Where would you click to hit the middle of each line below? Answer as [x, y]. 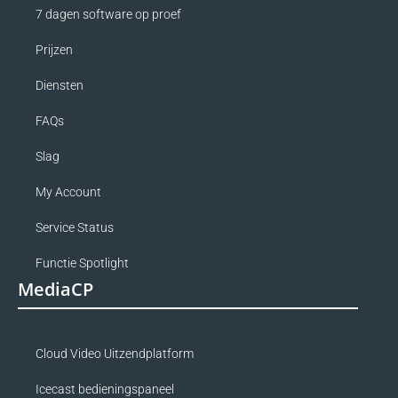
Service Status [75, 227]
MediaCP [56, 289]
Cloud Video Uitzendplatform [115, 353]
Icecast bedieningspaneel [105, 389]
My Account [68, 191]
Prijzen [54, 49]
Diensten [60, 85]
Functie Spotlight [82, 263]
